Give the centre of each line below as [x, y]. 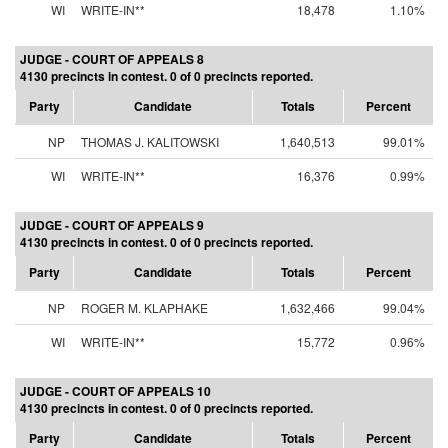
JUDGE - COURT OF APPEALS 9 [112, 225]
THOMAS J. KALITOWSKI [150, 141]
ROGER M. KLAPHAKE [144, 307]
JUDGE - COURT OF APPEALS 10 [115, 391]
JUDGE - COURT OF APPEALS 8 [112, 59]
